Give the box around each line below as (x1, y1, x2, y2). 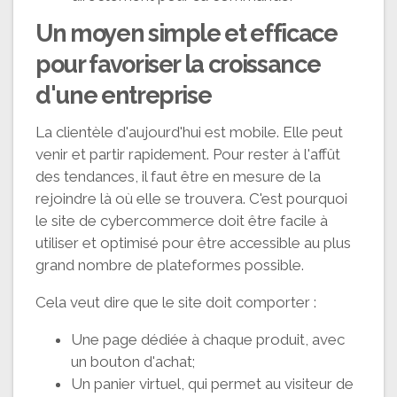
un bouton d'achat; (71, 352, 195, 370)
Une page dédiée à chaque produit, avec (71, 330, 345, 348)
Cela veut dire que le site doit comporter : (35, 292, 316, 311)
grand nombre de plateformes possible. (35, 255, 304, 274)
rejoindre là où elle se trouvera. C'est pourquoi (35, 189, 347, 207)
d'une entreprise (35, 81, 212, 109)
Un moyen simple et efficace (35, 19, 338, 47)
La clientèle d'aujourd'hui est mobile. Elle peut (35, 122, 343, 141)
